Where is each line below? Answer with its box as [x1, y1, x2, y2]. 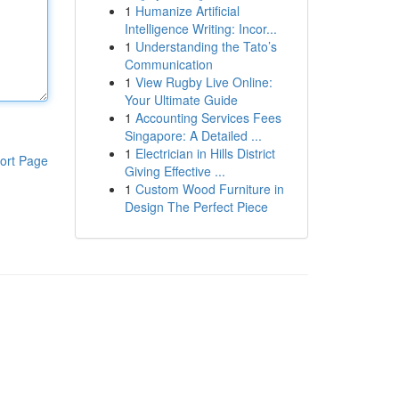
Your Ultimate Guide [124, 91, 238, 109]
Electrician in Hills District [134, 144, 275, 162]
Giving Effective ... [124, 162, 225, 180]
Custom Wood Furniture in [134, 180, 284, 198]
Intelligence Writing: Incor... [124, 20, 277, 37]
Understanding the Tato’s [134, 37, 277, 55]
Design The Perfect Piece [124, 198, 268, 216]
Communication [124, 55, 213, 73]
